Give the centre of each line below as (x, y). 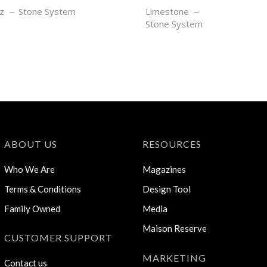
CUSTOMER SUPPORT (58, 238)
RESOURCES (172, 144)
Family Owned (32, 209)
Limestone (167, 12)
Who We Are (29, 170)
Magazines (164, 170)
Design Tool (167, 189)
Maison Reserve (175, 229)
